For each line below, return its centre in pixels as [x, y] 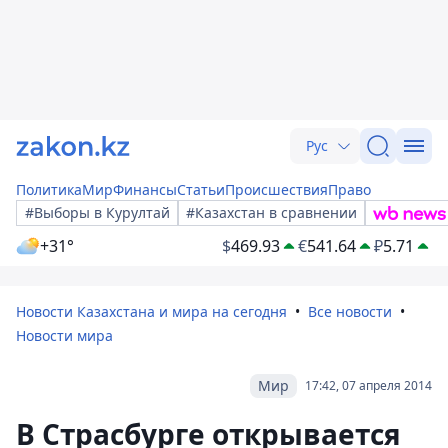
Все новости [350, 311]
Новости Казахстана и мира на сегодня [151, 311]
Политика [49, 189]
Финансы [145, 189]
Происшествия [276, 189]
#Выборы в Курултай [97, 212]
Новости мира [64, 335]
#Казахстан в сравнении [271, 212]
